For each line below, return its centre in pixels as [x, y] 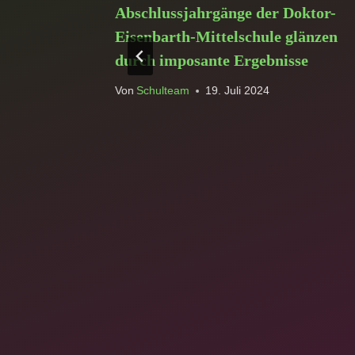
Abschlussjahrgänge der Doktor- [225, 12]
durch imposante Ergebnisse [212, 60]
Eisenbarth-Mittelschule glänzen [226, 36]
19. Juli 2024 [238, 91]
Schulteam [163, 91]
